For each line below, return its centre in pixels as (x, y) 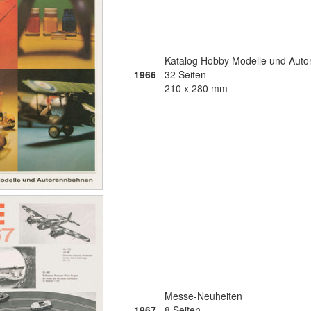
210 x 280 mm (196, 88)
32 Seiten (185, 74)
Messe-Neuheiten (203, 296)
